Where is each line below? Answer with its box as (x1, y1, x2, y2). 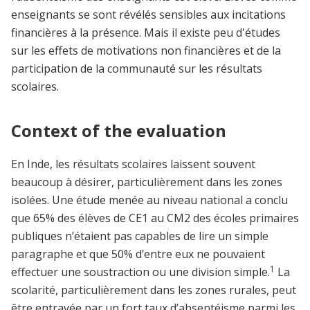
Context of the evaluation (11, 118, 226, 142)
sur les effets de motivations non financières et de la (11, 42, 281, 58)
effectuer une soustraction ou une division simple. (11, 264, 270, 280)
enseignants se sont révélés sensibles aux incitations (11, 6, 286, 22)
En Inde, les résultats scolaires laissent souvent (11, 156, 255, 172)
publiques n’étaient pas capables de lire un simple (11, 228, 268, 244)
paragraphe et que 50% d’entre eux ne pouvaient (11, 246, 265, 262)
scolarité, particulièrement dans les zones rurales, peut (11, 282, 296, 298)
